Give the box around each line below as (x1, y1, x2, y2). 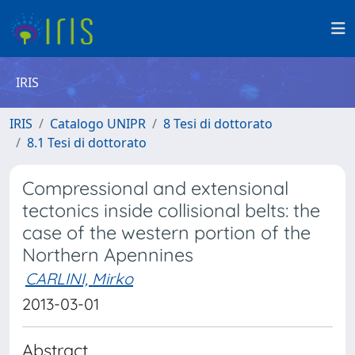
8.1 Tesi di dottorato (27, 134, 147, 151)
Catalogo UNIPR (50, 115, 146, 132)
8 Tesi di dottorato (163, 115, 273, 132)
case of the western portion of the (22, 221, 311, 244)
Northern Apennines (22, 243, 193, 266)
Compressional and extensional (22, 177, 288, 200)
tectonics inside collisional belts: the (22, 199, 320, 222)
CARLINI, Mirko (25, 269, 133, 288)
